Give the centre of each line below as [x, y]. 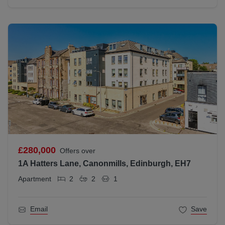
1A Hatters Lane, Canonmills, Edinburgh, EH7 [104, 164]
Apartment [35, 179]
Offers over [78, 151]
